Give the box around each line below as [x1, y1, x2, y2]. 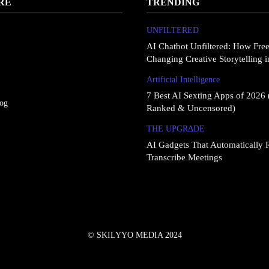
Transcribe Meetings [147, 152, 222, 162]
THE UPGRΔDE [147, 124, 205, 133]
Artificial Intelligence [147, 74, 220, 84]
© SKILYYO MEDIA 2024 [87, 230, 182, 240]
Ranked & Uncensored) [147, 103, 235, 113]
